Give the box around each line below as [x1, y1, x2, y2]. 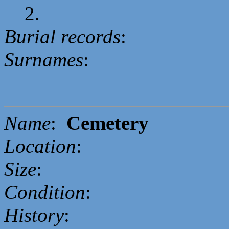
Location [4, 135, 76, 157]
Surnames [4, 49, 83, 71]
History [4, 204, 64, 226]
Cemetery [66, 112, 149, 134]
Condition [4, 181, 85, 203]
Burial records [4, 26, 121, 48]
